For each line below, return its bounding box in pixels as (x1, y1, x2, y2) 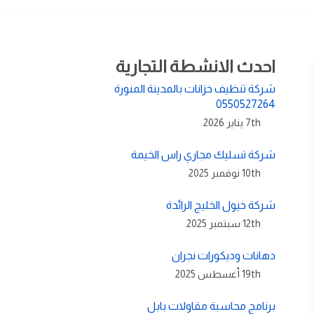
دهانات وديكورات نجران (172, 249, 275, 261)
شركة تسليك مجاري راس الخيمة (131, 148, 275, 161)
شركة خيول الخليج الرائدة (166, 198, 275, 211)
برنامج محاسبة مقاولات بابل (147, 299, 275, 312)
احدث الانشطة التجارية (116, 56, 275, 76)
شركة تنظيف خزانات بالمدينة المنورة (114, 82, 275, 95)
